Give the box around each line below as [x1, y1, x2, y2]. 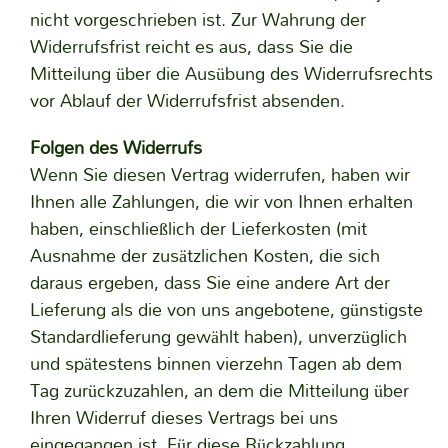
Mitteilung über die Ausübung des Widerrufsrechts [29, 55, 433, 92]
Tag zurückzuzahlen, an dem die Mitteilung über [29, 372, 409, 409]
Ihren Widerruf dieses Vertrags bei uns [29, 399, 338, 436]
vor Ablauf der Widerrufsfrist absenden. [29, 82, 345, 119]
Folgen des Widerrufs [29, 129, 202, 166]
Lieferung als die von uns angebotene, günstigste [29, 291, 423, 328]
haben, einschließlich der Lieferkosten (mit [29, 210, 367, 247]
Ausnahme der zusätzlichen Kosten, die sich [29, 237, 380, 274]
